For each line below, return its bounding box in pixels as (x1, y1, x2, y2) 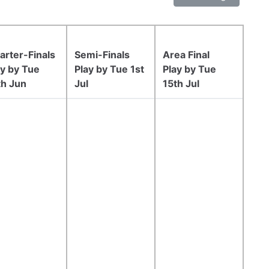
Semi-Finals (74, 48, 130, 61)
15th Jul (163, 77, 199, 89)
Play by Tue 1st (74, 62, 144, 75)
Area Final (163, 48, 210, 61)
